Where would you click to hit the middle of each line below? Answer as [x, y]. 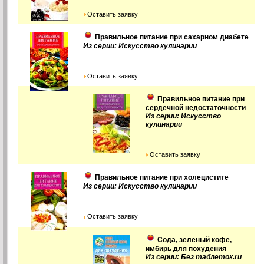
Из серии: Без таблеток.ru [194, 257]
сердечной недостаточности [196, 108]
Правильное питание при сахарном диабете [172, 37]
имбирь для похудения [186, 248]
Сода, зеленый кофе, [195, 240]
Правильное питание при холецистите [162, 178]
